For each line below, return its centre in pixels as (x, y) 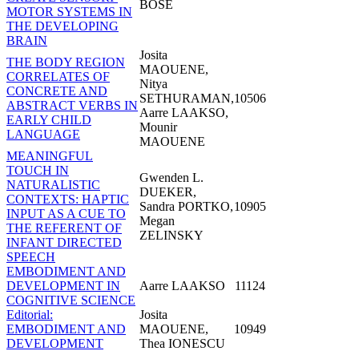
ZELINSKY (171, 235)
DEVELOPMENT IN (63, 285)
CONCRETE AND (57, 91)
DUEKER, (168, 192)
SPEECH (31, 256)
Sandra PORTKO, (186, 206)
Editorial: (30, 314)
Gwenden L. (171, 177)
